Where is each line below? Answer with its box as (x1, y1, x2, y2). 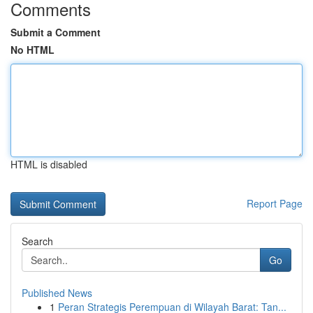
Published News (22, 286, 92, 300)
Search (22, 234, 53, 248)
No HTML (10, 43, 54, 57)
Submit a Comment (10, 25, 101, 39)
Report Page (247, 196, 303, 210)
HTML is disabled (10, 157, 87, 171)
